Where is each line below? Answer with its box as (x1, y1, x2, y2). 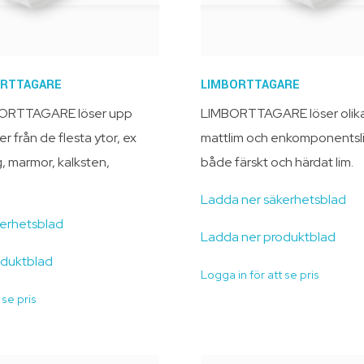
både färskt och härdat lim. (200, 153, 353, 171)
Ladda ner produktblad (200, 227, 336, 245)
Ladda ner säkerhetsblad (200, 190, 346, 208)
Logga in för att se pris (200, 266, 319, 282)
